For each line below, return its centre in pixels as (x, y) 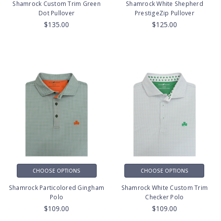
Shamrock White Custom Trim (165, 188)
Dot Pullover (57, 13)
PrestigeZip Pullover (164, 13)
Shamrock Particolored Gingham (56, 188)
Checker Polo (165, 197)
